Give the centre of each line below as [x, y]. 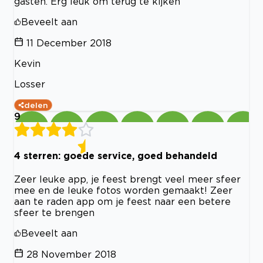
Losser [30, 84]
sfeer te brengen [54, 213]
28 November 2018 [71, 254]
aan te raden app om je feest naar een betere [122, 202]
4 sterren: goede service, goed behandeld [116, 155]
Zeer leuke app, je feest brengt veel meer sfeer [127, 179]
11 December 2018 [69, 43]
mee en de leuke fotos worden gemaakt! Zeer [123, 190]
